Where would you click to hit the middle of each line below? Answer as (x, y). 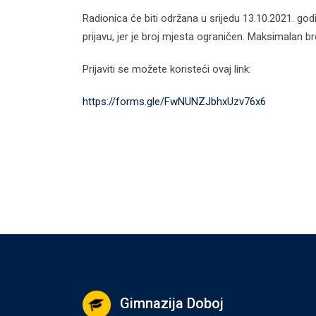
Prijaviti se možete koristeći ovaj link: (167, 69)
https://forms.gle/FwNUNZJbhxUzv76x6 (174, 102)
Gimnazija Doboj (171, 304)
